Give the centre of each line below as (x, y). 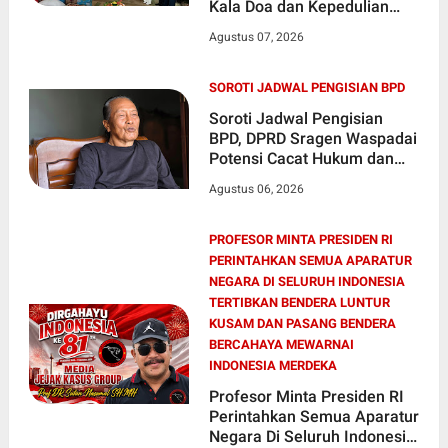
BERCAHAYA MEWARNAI (281, 345)
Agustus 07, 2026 (256, 37)
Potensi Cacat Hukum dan (301, 159)
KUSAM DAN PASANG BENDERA (302, 324)
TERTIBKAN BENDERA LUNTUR (299, 303)
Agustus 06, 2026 (256, 189)
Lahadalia (244, 47)
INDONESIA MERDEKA (272, 366)
